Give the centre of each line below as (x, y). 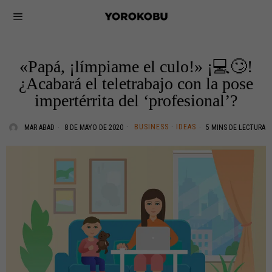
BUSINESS (151, 127)
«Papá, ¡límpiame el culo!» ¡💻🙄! (136, 66)
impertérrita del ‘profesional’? (136, 100)
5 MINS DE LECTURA (235, 127)
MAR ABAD (39, 127)
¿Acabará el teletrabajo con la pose (136, 83)
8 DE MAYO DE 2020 (93, 127)
